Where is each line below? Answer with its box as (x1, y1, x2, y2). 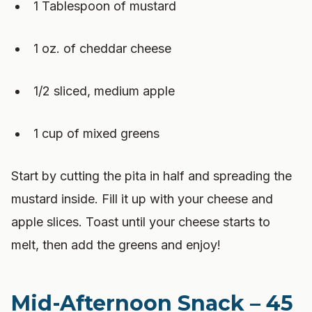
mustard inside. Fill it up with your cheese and (11, 192, 273, 206)
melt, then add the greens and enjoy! (11, 237, 221, 252)
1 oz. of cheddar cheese (33, 41, 171, 56)
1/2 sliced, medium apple (33, 84, 175, 98)
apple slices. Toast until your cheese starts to (11, 214, 270, 229)
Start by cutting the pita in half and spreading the (11, 169, 292, 183)
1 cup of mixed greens (33, 126, 159, 141)
